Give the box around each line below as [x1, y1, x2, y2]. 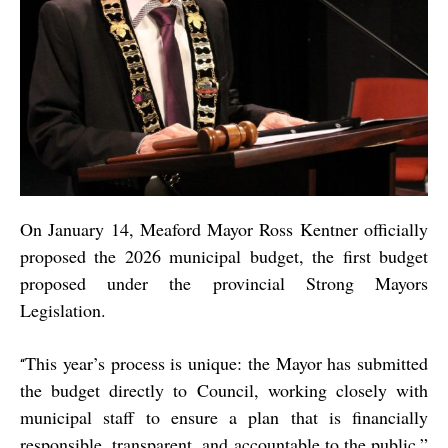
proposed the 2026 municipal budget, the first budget [20, 244, 428, 269]
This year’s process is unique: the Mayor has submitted [25, 351, 428, 376]
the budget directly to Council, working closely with [20, 378, 428, 403]
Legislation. [20, 298, 106, 323]
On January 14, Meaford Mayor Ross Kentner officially [20, 217, 428, 242]
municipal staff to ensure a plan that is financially [20, 405, 428, 430]
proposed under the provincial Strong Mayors [20, 271, 428, 296]
